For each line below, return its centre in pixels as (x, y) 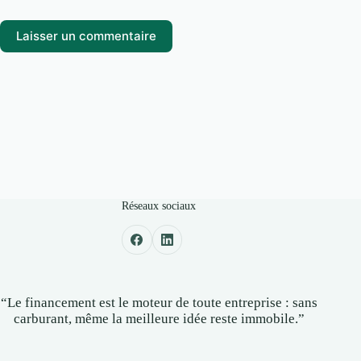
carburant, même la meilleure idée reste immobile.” (159, 319)
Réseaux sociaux (159, 206)
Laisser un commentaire (86, 36)
